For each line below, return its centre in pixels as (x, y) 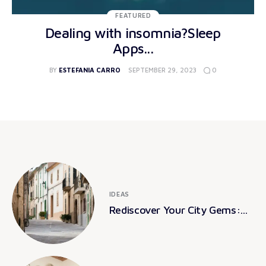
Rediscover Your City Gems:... (178, 210)
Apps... (133, 48)
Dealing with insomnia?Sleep (133, 32)
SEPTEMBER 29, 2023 (162, 70)
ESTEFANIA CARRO (90, 70)
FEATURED (133, 15)
